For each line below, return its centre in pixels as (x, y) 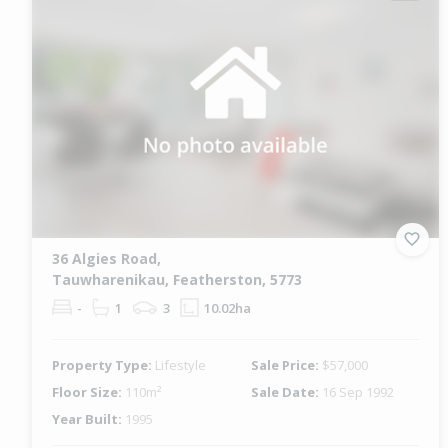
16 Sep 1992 (358, 391)
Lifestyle (180, 364)
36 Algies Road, (106, 258)
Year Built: (88, 418)
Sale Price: (287, 364)
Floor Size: (88, 391)
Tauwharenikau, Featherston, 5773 (177, 279)
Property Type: (103, 364)
